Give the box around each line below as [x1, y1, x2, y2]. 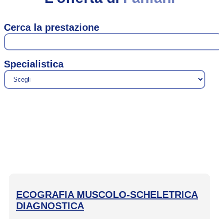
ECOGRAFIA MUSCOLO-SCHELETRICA [16, 189, 198, 200]
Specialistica [4, 59, 64, 70]
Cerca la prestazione [4, 22, 99, 33]
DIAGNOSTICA [16, 200, 84, 212]
